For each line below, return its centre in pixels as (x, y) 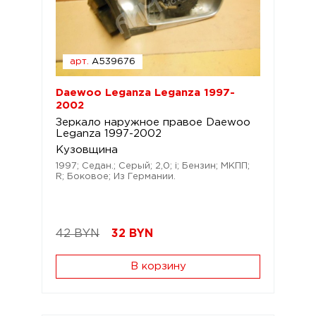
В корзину (158, 266)
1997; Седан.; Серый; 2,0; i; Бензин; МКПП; (153, 166)
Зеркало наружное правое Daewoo (153, 122)
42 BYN (78, 234)
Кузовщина (87, 150)
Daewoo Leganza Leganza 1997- (145, 93)
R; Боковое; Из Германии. (116, 177)
